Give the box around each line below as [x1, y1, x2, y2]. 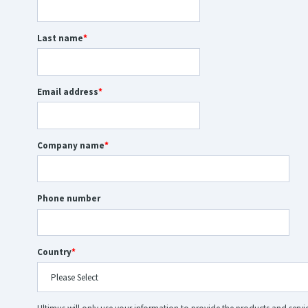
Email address [37, 85, 99, 98]
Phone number [37, 192, 101, 205]
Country [37, 246, 72, 258]
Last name [37, 32, 84, 44]
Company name [37, 139, 105, 151]
